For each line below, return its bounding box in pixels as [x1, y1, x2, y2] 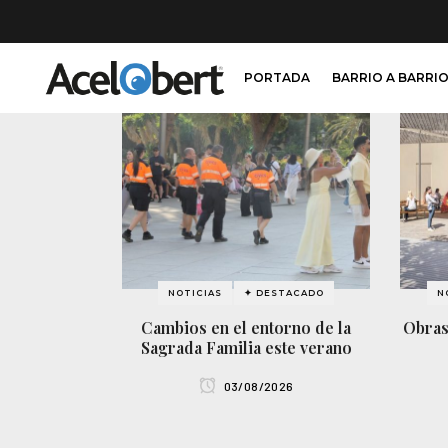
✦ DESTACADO [244, 287, 325, 298]
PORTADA [244, 70, 311, 85]
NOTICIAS [167, 287, 223, 298]
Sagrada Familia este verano [140, 336, 352, 358]
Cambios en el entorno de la [141, 316, 352, 338]
